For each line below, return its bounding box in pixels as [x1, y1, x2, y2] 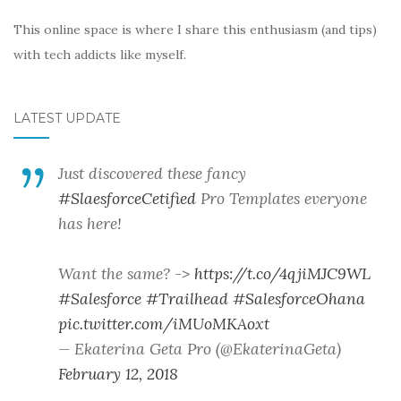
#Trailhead [146, 288, 228, 310]
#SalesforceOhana [233, 288, 365, 310]
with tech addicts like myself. [13, 47, 186, 64]
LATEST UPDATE [13, 110, 121, 127]
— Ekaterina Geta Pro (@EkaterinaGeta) [58, 338, 341, 360]
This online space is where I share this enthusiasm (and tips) [13, 21, 377, 38]
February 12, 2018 [58, 363, 178, 385]
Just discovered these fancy [58, 163, 246, 184]
